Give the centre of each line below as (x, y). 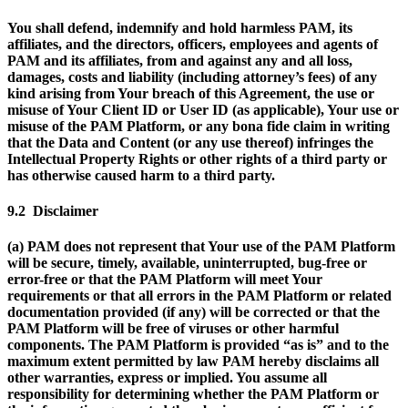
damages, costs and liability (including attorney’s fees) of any (192, 76)
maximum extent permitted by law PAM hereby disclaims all (193, 362)
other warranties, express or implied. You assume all (167, 378)
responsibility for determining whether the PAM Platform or (193, 394)
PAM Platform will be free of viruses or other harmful (173, 329)
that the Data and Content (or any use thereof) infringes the (190, 142)
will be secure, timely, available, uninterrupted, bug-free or (187, 263)
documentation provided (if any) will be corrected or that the (194, 312)
